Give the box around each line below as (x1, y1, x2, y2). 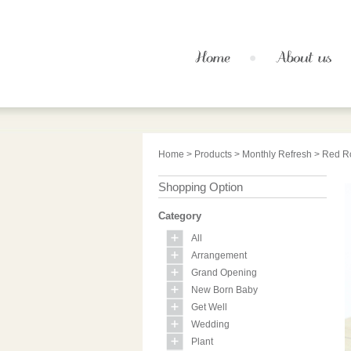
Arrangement (191, 250, 247, 262)
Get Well (191, 302, 227, 313)
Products (194, 149, 232, 161)
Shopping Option (158, 180, 243, 194)
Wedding (191, 319, 230, 331)
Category (158, 210, 201, 223)
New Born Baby (191, 284, 258, 296)
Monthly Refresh (242, 149, 312, 161)
